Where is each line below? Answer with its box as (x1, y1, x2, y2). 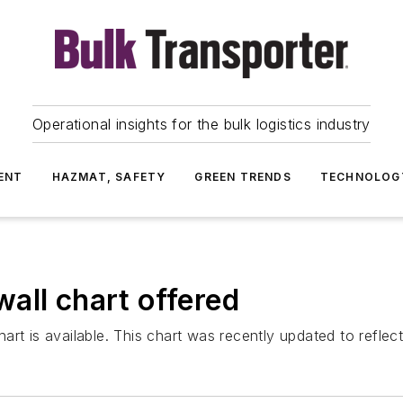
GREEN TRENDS (194, 170, 291, 184)
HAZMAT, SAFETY (51, 170, 166, 184)
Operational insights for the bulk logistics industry (32, 115, 371, 133)
